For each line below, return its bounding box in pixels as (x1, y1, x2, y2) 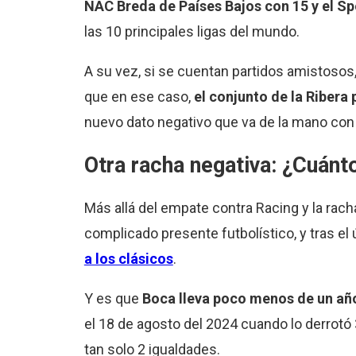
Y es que (83, 290, 142, 308)
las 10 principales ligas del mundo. (83, 22, 300, 40)
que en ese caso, (83, 87, 194, 105)
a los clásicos (83, 250, 173, 268)
